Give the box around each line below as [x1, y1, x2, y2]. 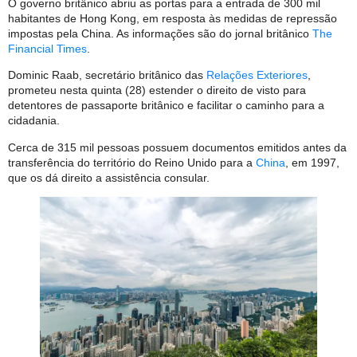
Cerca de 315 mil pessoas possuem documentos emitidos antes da [8, 140, 347, 154]
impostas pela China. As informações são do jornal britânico [8, 26, 312, 40]
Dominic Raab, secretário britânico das [8, 69, 206, 82]
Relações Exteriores [206, 69, 308, 82]
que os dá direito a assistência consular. [8, 171, 210, 184]
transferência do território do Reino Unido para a [8, 155, 256, 169]
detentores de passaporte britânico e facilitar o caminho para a [8, 99, 324, 112]
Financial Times [8, 41, 87, 55]
